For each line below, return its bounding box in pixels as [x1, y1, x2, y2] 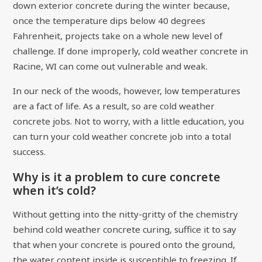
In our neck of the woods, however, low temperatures [13, 84, 241, 96]
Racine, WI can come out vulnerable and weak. [13, 60, 208, 73]
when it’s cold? [13, 182, 96, 199]
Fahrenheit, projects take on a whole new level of [13, 30, 223, 42]
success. [13, 145, 46, 157]
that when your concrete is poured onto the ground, [13, 238, 236, 250]
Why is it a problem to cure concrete [13, 169, 221, 185]
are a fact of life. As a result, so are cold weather [13, 99, 215, 112]
